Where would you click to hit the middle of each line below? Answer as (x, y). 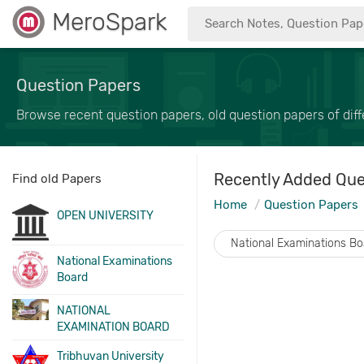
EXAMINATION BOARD (114, 327)
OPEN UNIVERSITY (106, 216)
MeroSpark (110, 22)
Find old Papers (57, 179)
